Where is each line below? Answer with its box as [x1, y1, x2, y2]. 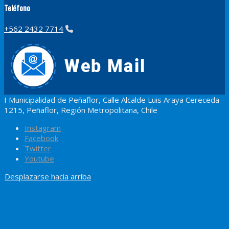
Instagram [25, 123, 61, 133]
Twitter [25, 143, 51, 154]
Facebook [25, 133, 58, 144]
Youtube [25, 153, 54, 164]
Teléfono [4, 2, 30, 14]
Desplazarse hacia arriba [5, 171, 91, 182]
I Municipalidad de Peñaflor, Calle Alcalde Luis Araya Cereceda [4, 95, 219, 105]
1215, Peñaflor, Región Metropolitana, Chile [4, 105, 157, 116]
